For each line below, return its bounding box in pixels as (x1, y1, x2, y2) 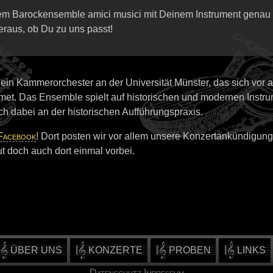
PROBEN (168, 245, 211, 255)
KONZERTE (88, 245, 143, 255)
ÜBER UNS (10, 245, 62, 255)
